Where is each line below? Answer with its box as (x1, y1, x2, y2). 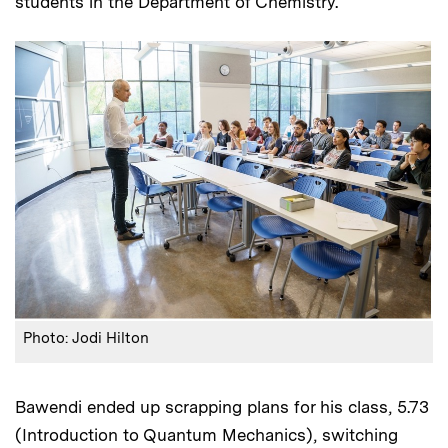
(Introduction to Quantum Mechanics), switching (15, 424, 398, 445)
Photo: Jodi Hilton (23, 328, 149, 347)
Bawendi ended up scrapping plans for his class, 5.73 (15, 396, 429, 417)
